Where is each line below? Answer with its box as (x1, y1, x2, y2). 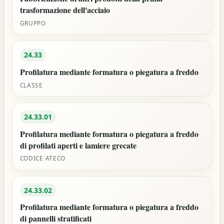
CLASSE (19, 80, 43, 89)
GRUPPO (19, 19, 46, 27)
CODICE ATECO (19, 154, 66, 162)
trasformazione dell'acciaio (19, 4, 110, 16)
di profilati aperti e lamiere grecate (19, 139, 136, 151)
